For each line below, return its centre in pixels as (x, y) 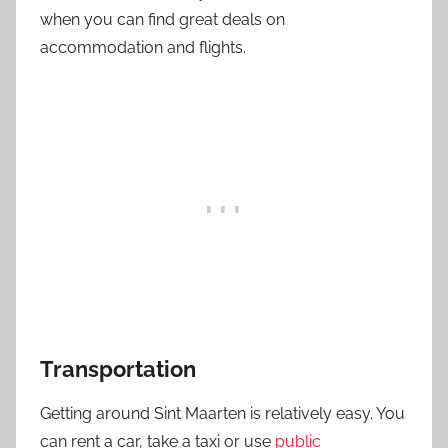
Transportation (118, 368)
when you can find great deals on (162, 19)
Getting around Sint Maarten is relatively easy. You (222, 414)
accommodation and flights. (143, 47)
